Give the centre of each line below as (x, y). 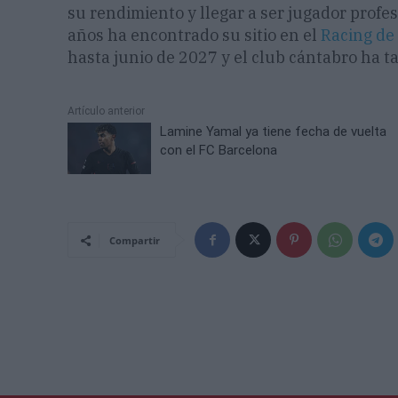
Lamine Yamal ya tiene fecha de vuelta (274, 132)
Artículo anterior (106, 111)
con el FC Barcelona (219, 151)
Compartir (135, 241)
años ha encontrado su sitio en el (194, 36)
